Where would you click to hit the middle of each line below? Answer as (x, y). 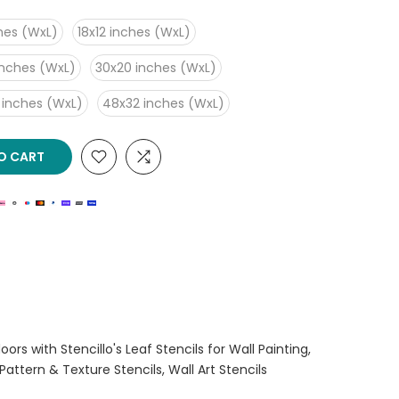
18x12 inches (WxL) (134, 32)
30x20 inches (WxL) (156, 68)
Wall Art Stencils (218, 370)
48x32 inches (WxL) (163, 103)
